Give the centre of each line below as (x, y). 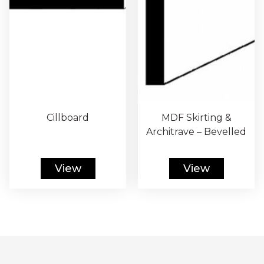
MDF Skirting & (196, 118)
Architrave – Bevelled (196, 132)
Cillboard (68, 118)
